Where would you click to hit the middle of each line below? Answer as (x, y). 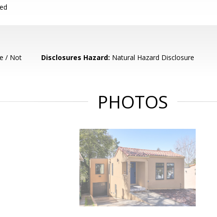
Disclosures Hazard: (76, 57)
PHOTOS (133, 102)
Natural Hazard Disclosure (152, 57)
